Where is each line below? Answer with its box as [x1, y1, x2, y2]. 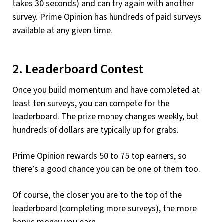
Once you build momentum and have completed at [12, 84, 200, 97]
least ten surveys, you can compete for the [12, 97, 169, 110]
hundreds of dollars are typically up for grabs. [12, 124, 179, 137]
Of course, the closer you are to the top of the [12, 189, 182, 202]
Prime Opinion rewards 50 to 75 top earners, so [12, 150, 187, 163]
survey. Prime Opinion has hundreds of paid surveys [12, 10, 201, 23]
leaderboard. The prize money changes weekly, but [12, 111, 199, 123]
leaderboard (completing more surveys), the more [12, 202, 197, 215]
